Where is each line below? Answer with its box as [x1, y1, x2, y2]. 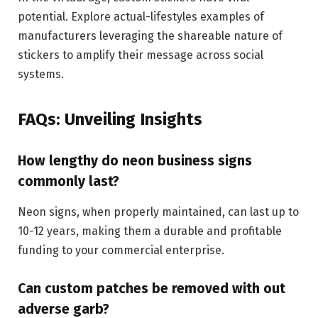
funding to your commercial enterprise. [18, 243, 224, 257]
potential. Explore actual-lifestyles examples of [18, 9, 264, 23]
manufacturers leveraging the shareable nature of [18, 28, 283, 43]
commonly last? [18, 173, 119, 190]
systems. [18, 67, 64, 81]
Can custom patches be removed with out [18, 280, 285, 297]
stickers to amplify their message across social [18, 48, 263, 62]
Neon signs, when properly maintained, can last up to [18, 204, 299, 219]
